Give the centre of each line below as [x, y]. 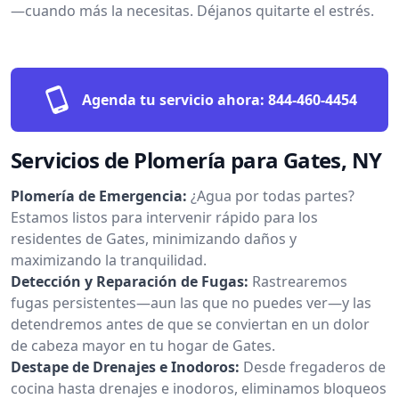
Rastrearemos [300, 281]
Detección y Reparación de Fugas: [130, 281]
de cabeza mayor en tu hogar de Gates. [143, 345]
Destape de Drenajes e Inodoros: [125, 366]
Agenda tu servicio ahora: [173, 99]
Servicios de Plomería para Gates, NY [196, 159]
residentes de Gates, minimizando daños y [154, 238]
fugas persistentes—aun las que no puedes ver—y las [191, 302]
